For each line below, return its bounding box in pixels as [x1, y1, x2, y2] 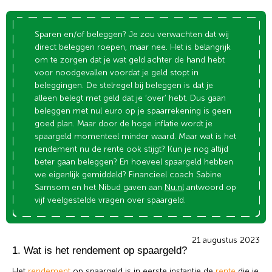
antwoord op [183, 182, 236, 192]
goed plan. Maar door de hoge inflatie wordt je [34, 118, 212, 129]
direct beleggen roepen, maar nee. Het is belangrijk [34, 41, 231, 52]
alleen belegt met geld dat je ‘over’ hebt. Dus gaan [34, 92, 226, 103]
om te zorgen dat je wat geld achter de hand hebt [34, 54, 225, 65]
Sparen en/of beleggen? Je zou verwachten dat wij [34, 29, 229, 39]
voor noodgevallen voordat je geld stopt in [34, 67, 199, 78]
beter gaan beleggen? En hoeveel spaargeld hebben [34, 156, 233, 167]
